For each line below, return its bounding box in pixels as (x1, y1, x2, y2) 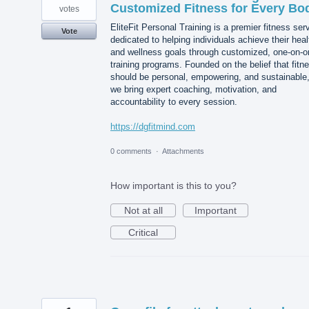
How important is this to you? (110, 179, 237, 191)
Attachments (162, 146, 204, 155)
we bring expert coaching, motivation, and (110, 84, 277, 95)
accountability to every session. (110, 97, 237, 108)
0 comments (110, 146, 152, 155)
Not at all (123, 204, 163, 216)
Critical (128, 226, 158, 238)
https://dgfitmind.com (110, 121, 195, 132)
